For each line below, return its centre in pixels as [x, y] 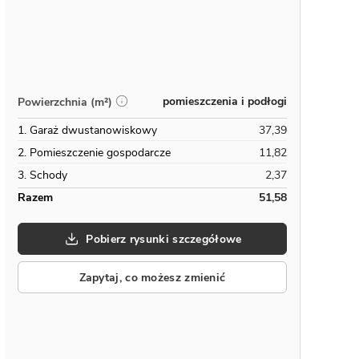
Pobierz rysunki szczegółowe [164, 239]
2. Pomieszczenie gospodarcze [94, 153]
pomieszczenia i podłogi [225, 101]
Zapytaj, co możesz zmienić [152, 277]
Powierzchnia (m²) [65, 102]
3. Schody [42, 175]
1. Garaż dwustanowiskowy [87, 130]
